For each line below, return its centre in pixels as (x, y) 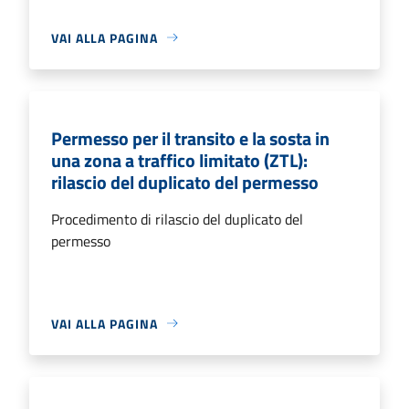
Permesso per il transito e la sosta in (190, 138)
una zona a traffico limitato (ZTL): (179, 160)
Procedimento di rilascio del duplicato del (177, 219)
